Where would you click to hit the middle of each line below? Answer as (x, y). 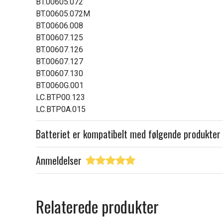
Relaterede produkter (97, 206)
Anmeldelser (59, 160)
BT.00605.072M (63, 14)
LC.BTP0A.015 (61, 109)
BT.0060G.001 (60, 85)
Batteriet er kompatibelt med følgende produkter (128, 134)
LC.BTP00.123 (60, 97)
